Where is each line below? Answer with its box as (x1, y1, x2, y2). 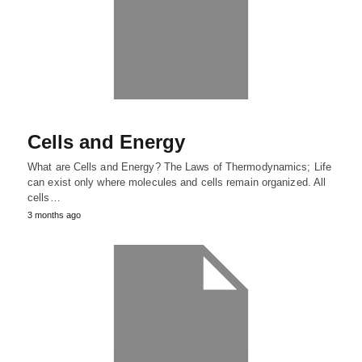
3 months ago (27, 210, 81, 221)
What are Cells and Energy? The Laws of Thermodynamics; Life (27, 161, 331, 174)
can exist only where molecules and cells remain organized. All (27, 176, 326, 189)
